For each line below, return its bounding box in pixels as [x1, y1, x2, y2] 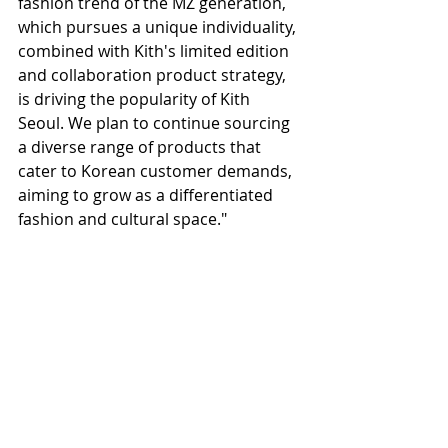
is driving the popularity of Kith [18, 87, 254, 110]
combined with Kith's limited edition [18, 39, 293, 62]
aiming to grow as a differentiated [18, 183, 277, 206]
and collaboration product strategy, [18, 63, 290, 86]
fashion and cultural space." [18, 207, 227, 230]
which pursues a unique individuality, [18, 15, 300, 38]
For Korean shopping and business [64, 281, 302, 301]
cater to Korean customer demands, [18, 159, 296, 182]
